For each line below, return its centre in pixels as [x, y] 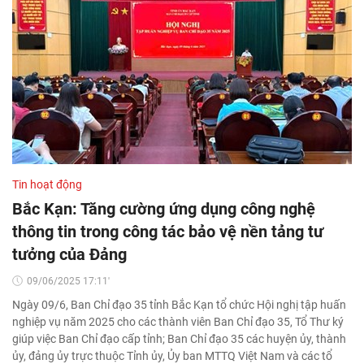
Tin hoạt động [47, 184]
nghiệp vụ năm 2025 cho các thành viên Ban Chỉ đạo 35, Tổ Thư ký [178, 321]
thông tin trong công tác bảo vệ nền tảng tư [168, 231]
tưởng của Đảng [69, 254]
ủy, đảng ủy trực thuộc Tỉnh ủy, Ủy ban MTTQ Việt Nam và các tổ [172, 355]
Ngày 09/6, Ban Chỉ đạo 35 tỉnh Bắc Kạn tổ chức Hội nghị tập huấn [179, 304]
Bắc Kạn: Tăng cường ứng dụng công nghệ [164, 208]
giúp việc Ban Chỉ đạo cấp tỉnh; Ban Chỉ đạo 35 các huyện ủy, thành [179, 338]
